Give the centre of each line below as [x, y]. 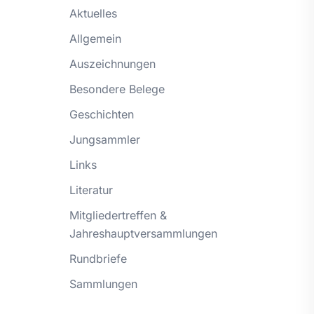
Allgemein [95, 38]
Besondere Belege [117, 89]
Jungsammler [104, 139]
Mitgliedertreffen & [118, 215]
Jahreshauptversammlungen [143, 233]
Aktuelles [93, 13]
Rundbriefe [98, 258]
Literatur [91, 190]
